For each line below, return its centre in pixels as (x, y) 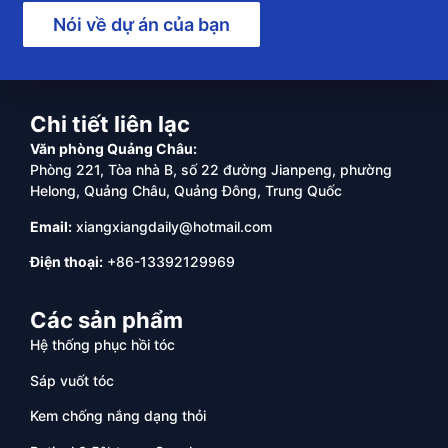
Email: (51, 226)
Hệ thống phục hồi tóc (102, 345)
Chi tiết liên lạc (110, 124)
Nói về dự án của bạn (141, 25)
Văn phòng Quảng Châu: (113, 149)
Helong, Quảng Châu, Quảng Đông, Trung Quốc (186, 191)
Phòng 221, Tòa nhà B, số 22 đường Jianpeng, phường (211, 170)
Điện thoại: (66, 262)
